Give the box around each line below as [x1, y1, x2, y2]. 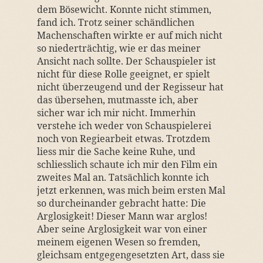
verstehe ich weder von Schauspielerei [36, 119, 211, 132]
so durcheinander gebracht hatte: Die [36, 197, 206, 210]
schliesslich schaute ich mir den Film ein [36, 158, 217, 171]
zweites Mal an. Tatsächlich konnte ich [36, 171, 209, 184]
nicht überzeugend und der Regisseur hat [36, 80, 224, 93]
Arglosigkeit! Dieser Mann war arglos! [36, 210, 207, 222]
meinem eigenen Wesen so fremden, [36, 235, 200, 248]
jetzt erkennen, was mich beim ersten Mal [36, 184, 225, 197]
